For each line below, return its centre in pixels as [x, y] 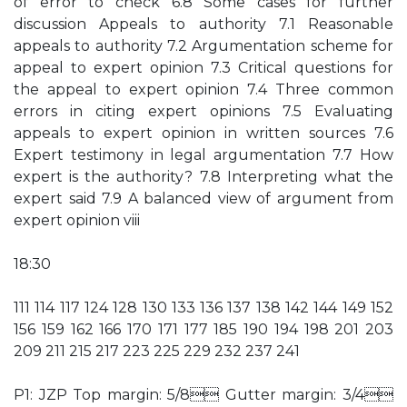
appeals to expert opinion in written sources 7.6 [203, 133]
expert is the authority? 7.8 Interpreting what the [203, 177]
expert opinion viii [77, 220]
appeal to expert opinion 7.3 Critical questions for [203, 68]
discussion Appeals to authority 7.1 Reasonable [203, 24]
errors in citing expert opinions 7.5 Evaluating [203, 111]
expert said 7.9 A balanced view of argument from [203, 199]
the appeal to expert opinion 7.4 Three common [203, 89]
